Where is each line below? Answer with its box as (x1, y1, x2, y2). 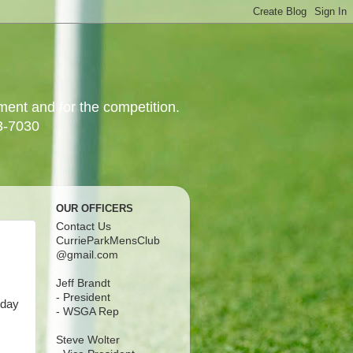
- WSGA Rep (56, 305, 119, 318)
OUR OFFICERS (56, 203, 133, 215)
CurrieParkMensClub (56, 234, 160, 247)
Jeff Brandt (56, 277, 110, 289)
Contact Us (56, 220, 111, 232)
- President (56, 291, 110, 303)
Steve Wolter (56, 333, 120, 346)
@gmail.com (56, 248, 118, 261)
